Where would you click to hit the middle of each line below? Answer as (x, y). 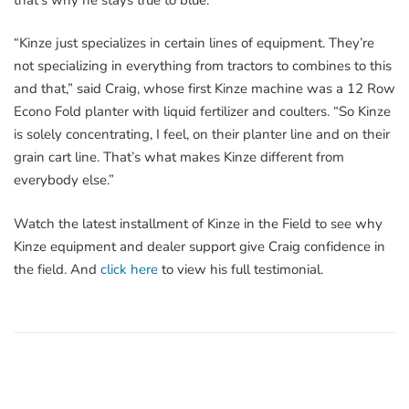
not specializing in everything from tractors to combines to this (203, 66)
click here (129, 269)
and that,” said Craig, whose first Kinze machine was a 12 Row (204, 89)
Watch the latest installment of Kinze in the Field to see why (198, 223)
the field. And (57, 269)
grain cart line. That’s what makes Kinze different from (179, 157)
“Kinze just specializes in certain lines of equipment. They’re (194, 43)
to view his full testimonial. (242, 269)
